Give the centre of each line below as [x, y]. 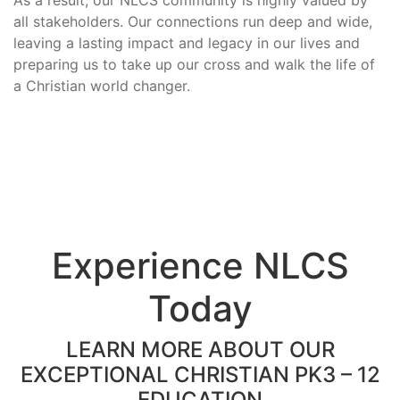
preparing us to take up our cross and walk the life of [194, 64]
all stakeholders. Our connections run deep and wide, [193, 21]
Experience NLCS [200, 265]
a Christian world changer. [102, 85]
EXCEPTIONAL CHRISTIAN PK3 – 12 [200, 374]
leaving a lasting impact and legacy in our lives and [187, 42]
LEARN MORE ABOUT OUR [200, 349]
